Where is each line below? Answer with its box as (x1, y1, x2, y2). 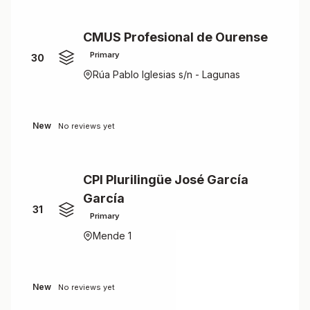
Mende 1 (93, 230, 131, 241)
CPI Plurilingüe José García (83, 172, 248, 187)
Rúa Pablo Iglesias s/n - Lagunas (93, 69, 240, 80)
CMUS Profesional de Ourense (83, 30, 268, 44)
